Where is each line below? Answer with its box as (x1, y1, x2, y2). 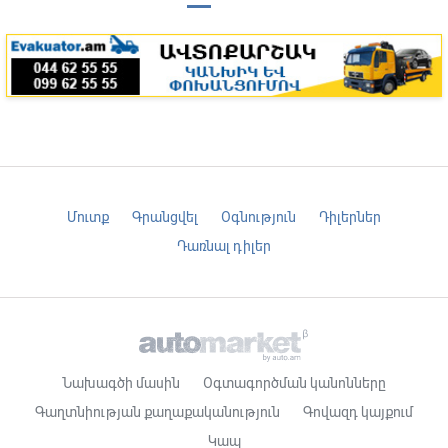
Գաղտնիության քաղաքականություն (35, 404, 280, 421)
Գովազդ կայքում (303, 404, 413, 421)
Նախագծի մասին (62, 375, 180, 392)
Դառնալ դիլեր (177, 238, 271, 255)
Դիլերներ (319, 209, 381, 226)
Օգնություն (221, 209, 296, 226)
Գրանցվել (132, 209, 198, 226)
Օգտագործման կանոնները (203, 375, 386, 392)
